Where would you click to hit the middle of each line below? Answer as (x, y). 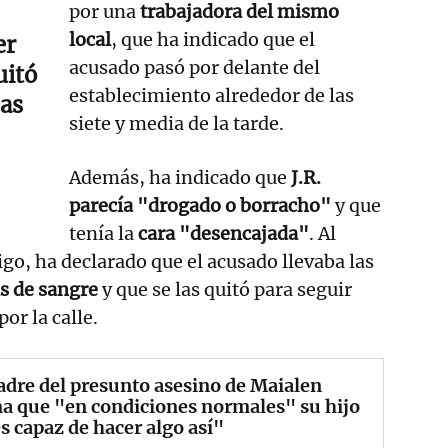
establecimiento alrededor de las (212, 95)
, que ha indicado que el (213, 39)
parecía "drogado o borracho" (200, 205)
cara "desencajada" (224, 233)
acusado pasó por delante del (195, 67)
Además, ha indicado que (180, 177)
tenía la (104, 233)
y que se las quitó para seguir (225, 289)
